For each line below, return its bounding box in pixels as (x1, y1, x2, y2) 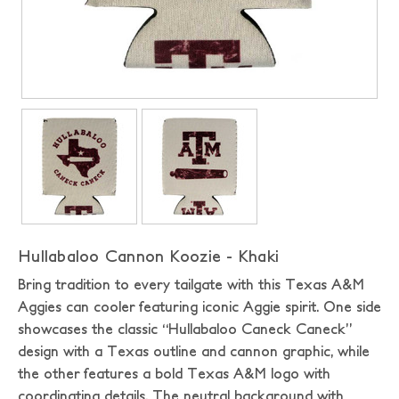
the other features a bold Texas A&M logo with (18, 365, 330, 381)
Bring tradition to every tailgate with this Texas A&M (18, 276, 364, 292)
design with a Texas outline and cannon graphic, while (18, 343, 370, 359)
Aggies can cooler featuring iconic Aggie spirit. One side (18, 298, 381, 314)
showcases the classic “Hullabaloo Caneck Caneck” (18, 321, 352, 337)
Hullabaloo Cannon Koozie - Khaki (18, 247, 279, 265)
